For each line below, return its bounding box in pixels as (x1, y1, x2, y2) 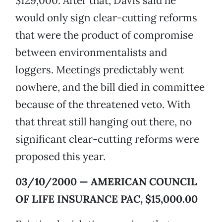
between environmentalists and (15, 46, 167, 59)
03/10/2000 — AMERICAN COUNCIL (15, 175, 197, 189)
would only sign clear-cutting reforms (15, 11, 197, 25)
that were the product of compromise (15, 28, 193, 42)
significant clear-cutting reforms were (15, 132, 199, 146)
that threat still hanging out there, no (15, 115, 192, 129)
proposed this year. (15, 150, 106, 164)
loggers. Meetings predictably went (15, 63, 184, 77)
